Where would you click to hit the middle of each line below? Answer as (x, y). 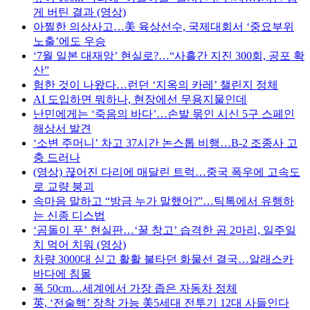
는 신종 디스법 (69, 215)
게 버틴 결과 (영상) (80, 12)
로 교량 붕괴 (64, 186)
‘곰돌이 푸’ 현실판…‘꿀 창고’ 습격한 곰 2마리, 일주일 (165, 230)
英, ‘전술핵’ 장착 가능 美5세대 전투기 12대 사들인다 (161, 302)
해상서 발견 (62, 128)
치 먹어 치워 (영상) (80, 244)
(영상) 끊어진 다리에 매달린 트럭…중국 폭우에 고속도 (167, 172)
